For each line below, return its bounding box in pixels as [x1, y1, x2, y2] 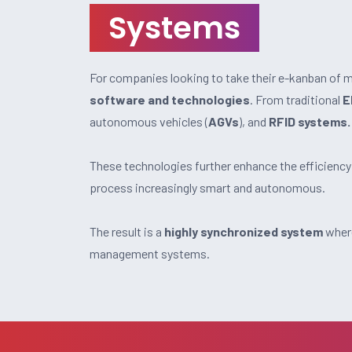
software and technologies [90, 92, 250, 107]
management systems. [90, 246, 210, 261]
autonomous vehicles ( [90, 114, 208, 129]
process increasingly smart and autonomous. [90, 180, 325, 195]
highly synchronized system [164, 224, 323, 239]
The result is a [90, 224, 164, 239]
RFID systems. [269, 114, 350, 129]
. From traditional [250, 92, 343, 107]
